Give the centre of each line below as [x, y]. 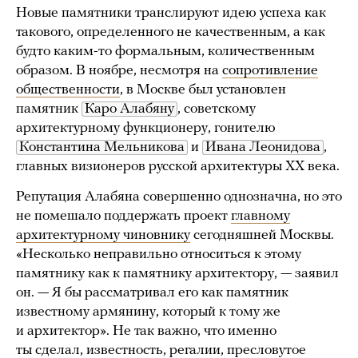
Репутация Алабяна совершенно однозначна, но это [179, 197]
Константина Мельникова [102, 147]
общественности [68, 89]
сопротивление [270, 70]
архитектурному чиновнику [103, 235]
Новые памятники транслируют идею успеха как [171, 13]
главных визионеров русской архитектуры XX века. [178, 166]
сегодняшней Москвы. [262, 235]
